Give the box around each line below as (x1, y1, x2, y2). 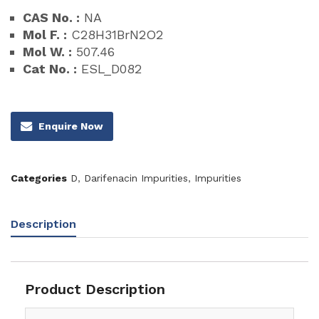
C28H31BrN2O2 (67, 26, 163, 42)
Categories (11, 172, 67, 184)
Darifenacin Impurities (84, 172, 188, 184)
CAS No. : (23, 9, 80, 25)
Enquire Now (38, 120, 103, 132)
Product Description (25, 280, 165, 298)
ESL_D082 (77, 61, 142, 76)
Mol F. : (23, 26, 67, 42)
